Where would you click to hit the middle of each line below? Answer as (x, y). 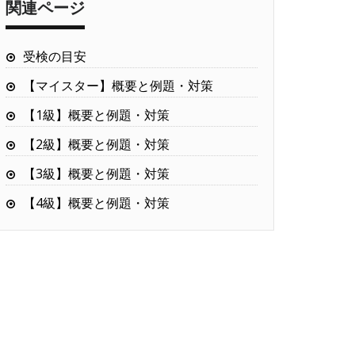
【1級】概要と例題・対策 (96, 115)
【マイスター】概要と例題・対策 (118, 85)
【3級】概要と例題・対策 (96, 173)
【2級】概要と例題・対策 (96, 144)
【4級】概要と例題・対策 (96, 202)
